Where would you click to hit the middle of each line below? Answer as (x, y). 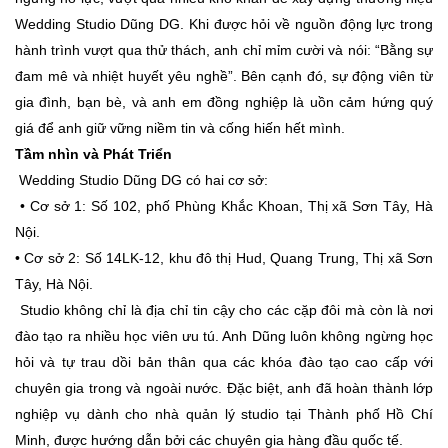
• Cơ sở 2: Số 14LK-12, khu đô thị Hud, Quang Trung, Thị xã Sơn (224, 257)
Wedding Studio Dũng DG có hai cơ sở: (141, 179)
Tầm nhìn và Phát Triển (93, 153)
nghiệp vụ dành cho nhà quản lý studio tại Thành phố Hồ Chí (224, 413)
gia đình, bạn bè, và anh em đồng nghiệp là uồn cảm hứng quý (224, 101)
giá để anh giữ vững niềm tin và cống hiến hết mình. (180, 127)
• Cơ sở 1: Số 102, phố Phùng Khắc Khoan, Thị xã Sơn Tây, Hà (224, 205)
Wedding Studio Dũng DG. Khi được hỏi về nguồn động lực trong (224, 23)
